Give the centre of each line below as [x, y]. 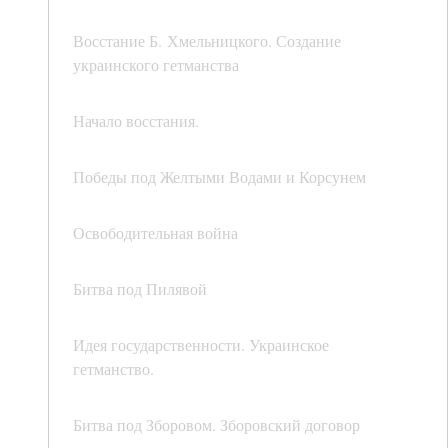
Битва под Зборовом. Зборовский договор [216, 425]
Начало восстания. [136, 121]
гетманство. [113, 369]
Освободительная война [155, 233]
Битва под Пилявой [140, 289]
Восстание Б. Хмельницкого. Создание [207, 41]
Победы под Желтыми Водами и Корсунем [219, 177]
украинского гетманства [156, 65]
